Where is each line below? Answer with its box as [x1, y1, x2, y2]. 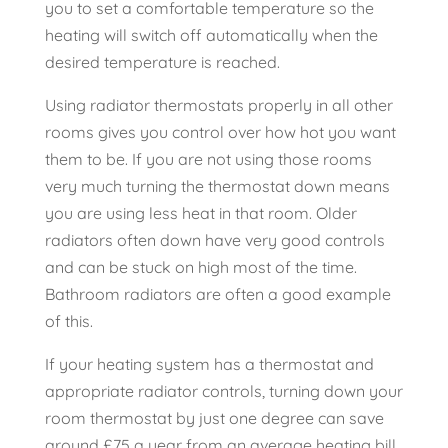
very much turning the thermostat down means [44, 176, 390, 197]
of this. [44, 311, 93, 332]
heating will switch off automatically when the [44, 25, 378, 46]
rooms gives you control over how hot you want [44, 122, 396, 143]
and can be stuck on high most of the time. [44, 257, 357, 278]
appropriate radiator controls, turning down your [44, 381, 403, 402]
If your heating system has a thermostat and [44, 354, 374, 375]
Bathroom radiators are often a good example [44, 284, 391, 305]
